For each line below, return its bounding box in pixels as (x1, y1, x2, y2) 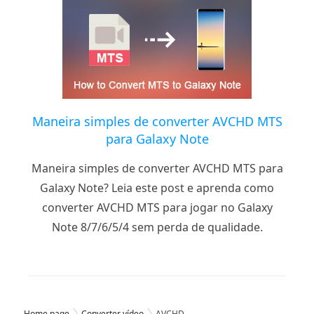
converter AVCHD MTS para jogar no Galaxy (41, 199, 273, 215)
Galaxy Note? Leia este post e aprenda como (40, 179, 274, 196)
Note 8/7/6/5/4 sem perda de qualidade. (51, 219, 263, 235)
